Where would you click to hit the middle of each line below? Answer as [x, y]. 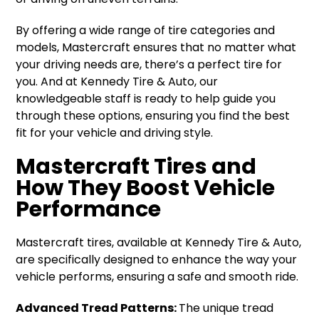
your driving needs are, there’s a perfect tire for [149, 64]
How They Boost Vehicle [146, 188]
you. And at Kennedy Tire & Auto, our [117, 82]
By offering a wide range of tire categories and [146, 30]
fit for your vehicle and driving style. [115, 133]
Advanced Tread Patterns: [98, 308]
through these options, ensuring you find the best [153, 116]
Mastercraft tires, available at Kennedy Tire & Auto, [159, 242]
